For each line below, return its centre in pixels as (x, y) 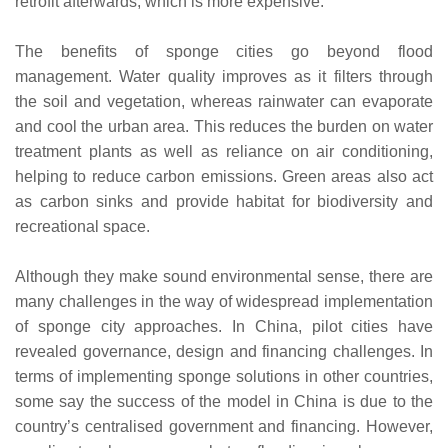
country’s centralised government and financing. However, (224, 427)
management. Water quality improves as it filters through (224, 77)
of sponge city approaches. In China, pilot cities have (224, 327)
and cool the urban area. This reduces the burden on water (224, 127)
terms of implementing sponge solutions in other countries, (224, 377)
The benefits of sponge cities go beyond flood (224, 52)
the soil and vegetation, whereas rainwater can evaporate (224, 102)
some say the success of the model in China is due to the (224, 402)
